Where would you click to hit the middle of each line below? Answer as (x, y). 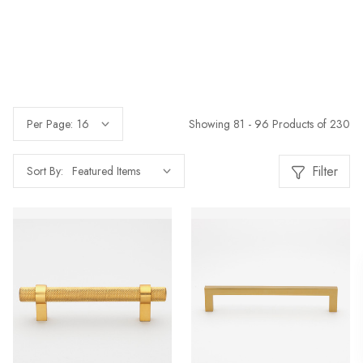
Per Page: (50, 124)
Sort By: (45, 171)
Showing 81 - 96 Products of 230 (269, 124)
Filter (325, 171)
